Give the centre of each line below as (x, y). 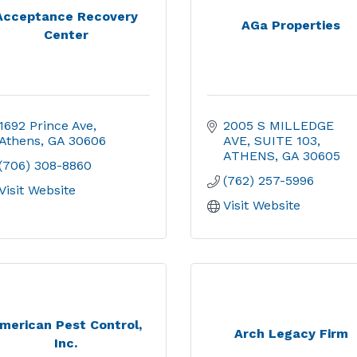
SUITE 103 (286, 141)
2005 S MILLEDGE (279, 126)
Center (66, 34)
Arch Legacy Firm (291, 333)
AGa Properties (291, 25)
